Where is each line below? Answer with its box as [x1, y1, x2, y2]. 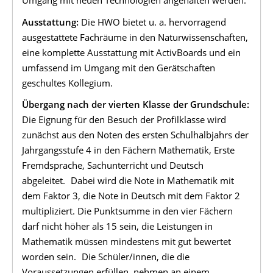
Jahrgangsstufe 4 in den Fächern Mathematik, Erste [22, 144, 235, 157]
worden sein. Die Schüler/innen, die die [22, 250, 190, 263]
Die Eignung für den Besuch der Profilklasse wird [22, 113, 226, 126]
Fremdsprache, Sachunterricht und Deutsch [22, 159, 204, 172]
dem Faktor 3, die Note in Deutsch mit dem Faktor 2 [22, 190, 240, 202]
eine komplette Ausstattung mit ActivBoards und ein [22, 46, 241, 58]
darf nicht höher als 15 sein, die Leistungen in [22, 220, 213, 233]
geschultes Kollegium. [22, 76, 113, 89]
